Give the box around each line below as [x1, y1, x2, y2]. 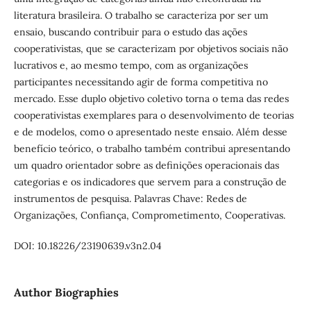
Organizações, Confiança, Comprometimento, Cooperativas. [13, 208, 285, 221]
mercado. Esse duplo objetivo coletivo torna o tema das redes [13, 92, 289, 105]
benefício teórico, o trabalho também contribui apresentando [13, 142, 290, 155]
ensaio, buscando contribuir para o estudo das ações [13, 25, 247, 38]
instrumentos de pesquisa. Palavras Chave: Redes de [13, 192, 247, 205]
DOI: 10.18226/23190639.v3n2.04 [13, 239, 162, 252]
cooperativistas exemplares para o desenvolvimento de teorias [13, 108, 294, 121]
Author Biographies [13, 285, 119, 300]
